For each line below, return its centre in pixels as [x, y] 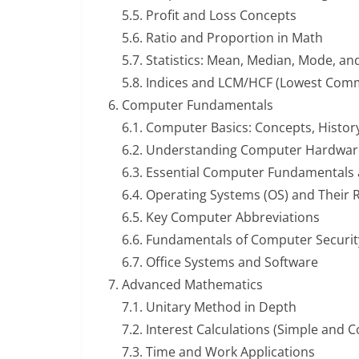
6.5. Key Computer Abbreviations [221, 217]
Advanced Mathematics [192, 284]
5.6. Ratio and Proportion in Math [222, 38]
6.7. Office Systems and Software [220, 262]
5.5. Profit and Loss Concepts [209, 15]
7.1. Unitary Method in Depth [209, 307]
